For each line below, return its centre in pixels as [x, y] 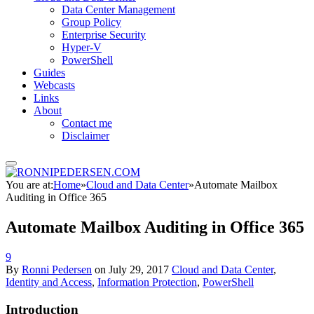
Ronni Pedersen [57, 269]
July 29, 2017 [139, 269]
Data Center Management [118, 9]
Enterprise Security [104, 35]
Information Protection [147, 282]
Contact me [87, 123]
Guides [49, 73]
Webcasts [54, 85]
